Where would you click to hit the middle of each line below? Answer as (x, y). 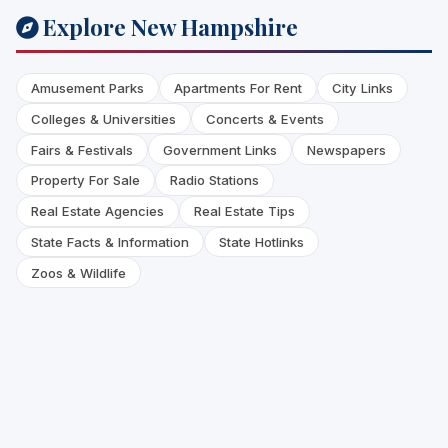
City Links (362, 87)
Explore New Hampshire (168, 26)
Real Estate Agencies (97, 211)
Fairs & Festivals (82, 149)
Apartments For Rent (238, 87)
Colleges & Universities (103, 118)
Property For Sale (85, 180)
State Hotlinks (261, 241)
